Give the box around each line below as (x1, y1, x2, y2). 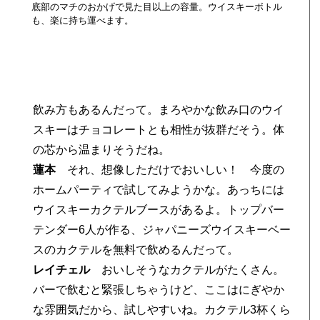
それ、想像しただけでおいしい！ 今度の (56, 164, 285, 176)
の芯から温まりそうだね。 (33, 144, 171, 156)
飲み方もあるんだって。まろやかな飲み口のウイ (33, 104, 285, 116)
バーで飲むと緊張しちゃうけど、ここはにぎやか (33, 284, 285, 296)
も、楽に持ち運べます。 (31, 15, 134, 26)
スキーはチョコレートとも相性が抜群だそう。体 (33, 124, 285, 136)
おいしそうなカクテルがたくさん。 (90, 264, 285, 276)
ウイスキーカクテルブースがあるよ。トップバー (33, 204, 285, 216)
